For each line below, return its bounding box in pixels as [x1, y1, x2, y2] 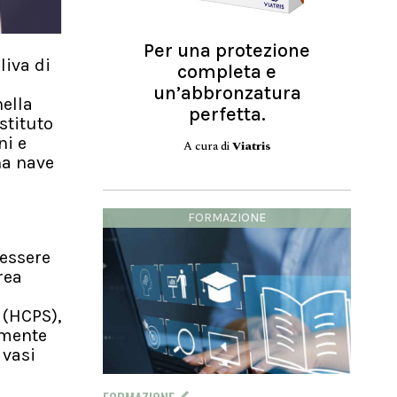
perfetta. [188, 102, 266, 126]
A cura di [183, 136, 232, 155]
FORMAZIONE [188, 209, 266, 225]
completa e [177, 59, 276, 83]
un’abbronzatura [152, 81, 301, 105]
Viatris [231, 136, 271, 155]
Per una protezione [144, 38, 310, 62]
